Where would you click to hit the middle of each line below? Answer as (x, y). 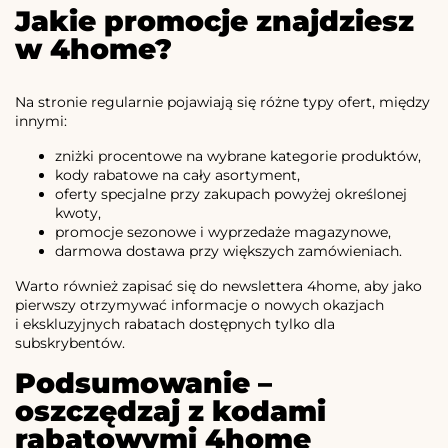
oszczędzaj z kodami (170, 411)
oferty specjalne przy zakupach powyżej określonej (231, 194)
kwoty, (78, 213)
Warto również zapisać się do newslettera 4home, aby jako (218, 286)
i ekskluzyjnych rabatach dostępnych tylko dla (175, 324)
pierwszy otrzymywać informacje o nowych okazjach (199, 305)
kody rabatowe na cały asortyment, (177, 175)
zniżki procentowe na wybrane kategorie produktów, (238, 156)
